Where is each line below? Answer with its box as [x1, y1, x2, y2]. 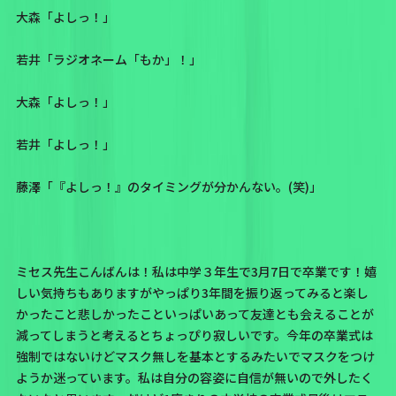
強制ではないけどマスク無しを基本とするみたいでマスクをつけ [15, 347, 375, 366]
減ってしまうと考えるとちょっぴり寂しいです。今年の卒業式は [15, 326, 373, 345]
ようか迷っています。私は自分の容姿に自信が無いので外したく [15, 369, 373, 387]
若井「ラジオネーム [15, 50, 127, 69]
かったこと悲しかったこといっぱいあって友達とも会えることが [15, 305, 374, 324]
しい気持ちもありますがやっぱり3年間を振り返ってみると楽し [15, 284, 369, 302]
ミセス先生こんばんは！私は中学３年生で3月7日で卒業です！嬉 [15, 263, 377, 281]
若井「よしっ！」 [15, 135, 115, 154]
